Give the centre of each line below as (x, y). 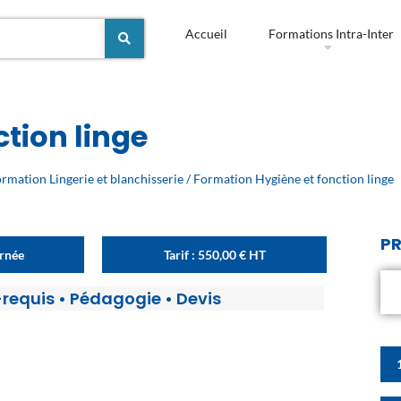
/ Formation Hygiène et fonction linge (289, 179)
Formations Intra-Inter (331, 34)
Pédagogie (115, 299)
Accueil (206, 34)
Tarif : (180, 255)
